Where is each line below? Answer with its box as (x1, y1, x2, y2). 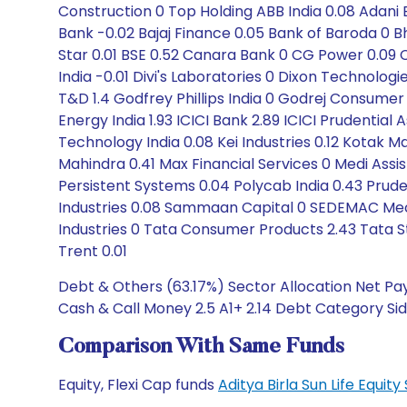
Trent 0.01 (58, 241, 127, 262)
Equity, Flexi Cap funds (58, 374, 218, 395)
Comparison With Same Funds (58, 336, 344, 358)
